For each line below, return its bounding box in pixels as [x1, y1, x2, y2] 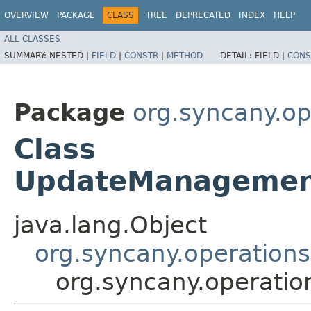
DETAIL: [220, 50, 255, 60]
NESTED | [49, 50, 92, 60]
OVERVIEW [4, 10, 49, 20]
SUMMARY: [4, 50, 49, 60]
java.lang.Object [14, 210, 207, 239]
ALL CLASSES [4, 33, 60, 44]
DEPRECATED [176, 10, 230, 20]
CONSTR [124, 50, 158, 60]
